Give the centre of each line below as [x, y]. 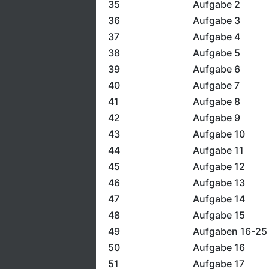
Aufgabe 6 [216, 69]
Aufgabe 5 [216, 53]
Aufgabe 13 [219, 183]
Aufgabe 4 [216, 37]
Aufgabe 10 [219, 134]
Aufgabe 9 [216, 118]
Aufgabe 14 [219, 199]
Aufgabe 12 [219, 166]
